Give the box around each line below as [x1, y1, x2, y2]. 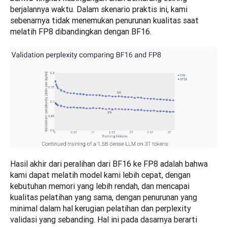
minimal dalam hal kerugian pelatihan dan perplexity [10, 203, 191, 214]
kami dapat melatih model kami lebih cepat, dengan [10, 170, 191, 180]
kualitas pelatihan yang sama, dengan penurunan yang [10, 192, 197, 203]
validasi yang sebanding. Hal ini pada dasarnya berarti [10, 214, 197, 225]
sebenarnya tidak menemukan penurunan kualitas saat [10, 15, 199, 26]
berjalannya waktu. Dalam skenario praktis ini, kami [10, 4, 187, 15]
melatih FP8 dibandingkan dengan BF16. [10, 26, 152, 37]
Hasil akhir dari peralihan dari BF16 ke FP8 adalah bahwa [10, 159, 208, 169]
